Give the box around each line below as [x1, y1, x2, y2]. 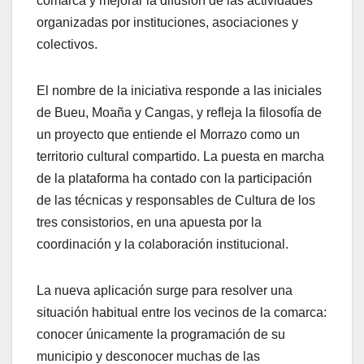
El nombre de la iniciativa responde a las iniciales [37, 83, 322, 97]
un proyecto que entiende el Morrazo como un [37, 127, 300, 141]
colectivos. [37, 37, 97, 51]
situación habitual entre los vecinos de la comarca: [37, 305, 327, 319]
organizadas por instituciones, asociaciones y [37, 15, 298, 29]
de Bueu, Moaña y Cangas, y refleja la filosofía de [37, 105, 322, 119]
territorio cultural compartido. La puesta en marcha [37, 149, 324, 163]
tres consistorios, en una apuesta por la [37, 214, 262, 229]
